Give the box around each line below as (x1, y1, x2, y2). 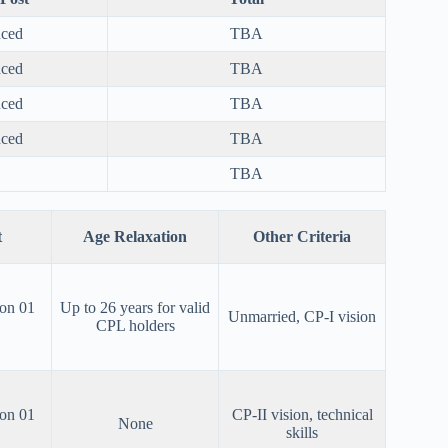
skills (286, 424, 318, 442)
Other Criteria (253, 228, 351, 246)
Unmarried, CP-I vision (228, 308, 376, 326)
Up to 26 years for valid (60, 299, 210, 317)
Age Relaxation (83, 228, 187, 246)
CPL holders (95, 317, 175, 335)
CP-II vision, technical (231, 406, 373, 424)
